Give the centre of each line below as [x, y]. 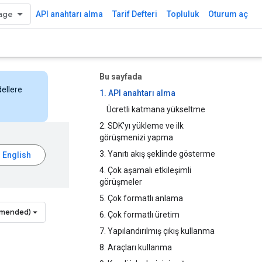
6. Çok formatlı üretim [139, 215]
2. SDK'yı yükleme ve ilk [142, 126]
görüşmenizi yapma [136, 137]
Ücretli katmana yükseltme [156, 109]
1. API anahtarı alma [137, 93]
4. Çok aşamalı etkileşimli [145, 170]
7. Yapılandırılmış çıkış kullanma [157, 231]
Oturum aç [228, 14]
